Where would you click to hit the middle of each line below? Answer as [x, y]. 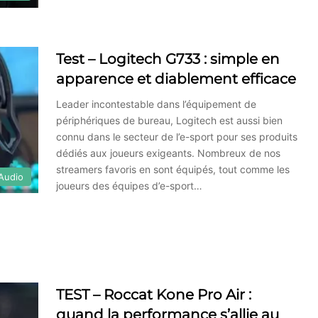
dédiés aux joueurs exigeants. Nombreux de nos [168, 153]
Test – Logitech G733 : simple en [168, 59]
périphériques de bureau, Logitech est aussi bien [169, 120]
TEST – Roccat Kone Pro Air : [154, 294]
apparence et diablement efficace [176, 78]
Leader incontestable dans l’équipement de [156, 104]
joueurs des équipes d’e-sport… [129, 185]
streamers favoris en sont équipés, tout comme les [173, 169]
